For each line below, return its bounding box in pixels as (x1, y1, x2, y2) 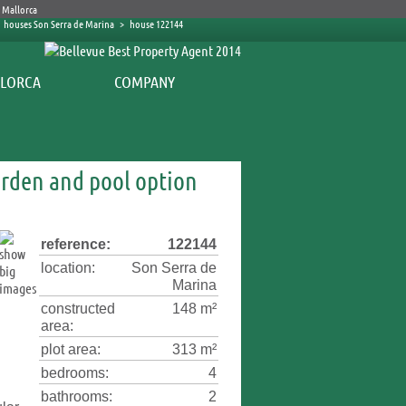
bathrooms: (41, 389, 112, 404)
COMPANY (114, 72, 175, 92)
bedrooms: (41, 365, 109, 381)
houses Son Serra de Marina (3, 16, 114, 31)
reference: (41, 237, 111, 252)
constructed (41, 301, 115, 316)
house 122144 (129, 16, 183, 31)
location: (41, 260, 95, 275)
